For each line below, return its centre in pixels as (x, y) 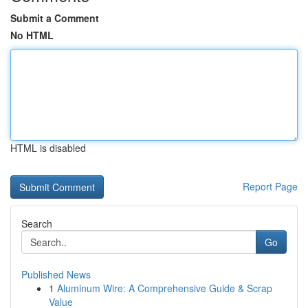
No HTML (32, 35)
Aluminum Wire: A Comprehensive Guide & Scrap (165, 288)
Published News (56, 274)
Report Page (270, 186)
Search (37, 223)
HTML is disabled (48, 148)
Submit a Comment (55, 18)
